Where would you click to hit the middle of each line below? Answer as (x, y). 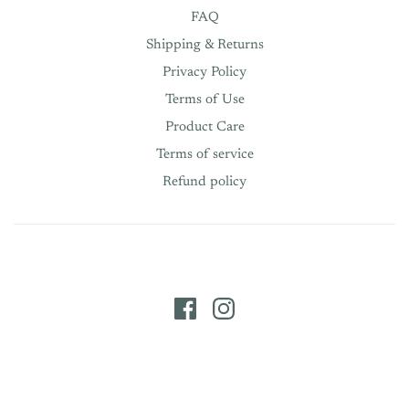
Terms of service (204, 155)
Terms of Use (204, 100)
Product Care (204, 127)
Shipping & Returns (204, 45)
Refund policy (204, 182)
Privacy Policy (204, 73)
